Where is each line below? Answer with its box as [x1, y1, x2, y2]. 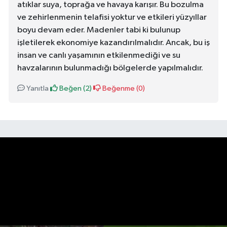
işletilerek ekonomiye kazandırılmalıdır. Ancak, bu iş [17, 39, 210, 48]
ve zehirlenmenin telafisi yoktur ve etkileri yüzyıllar [17, 13, 207, 22]
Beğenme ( [101, 85, 138, 93]
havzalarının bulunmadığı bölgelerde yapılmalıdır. [17, 64, 203, 73]
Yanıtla [25, 85, 49, 93]
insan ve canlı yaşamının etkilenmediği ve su [17, 51, 180, 60]
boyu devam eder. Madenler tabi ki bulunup [17, 26, 180, 35]
